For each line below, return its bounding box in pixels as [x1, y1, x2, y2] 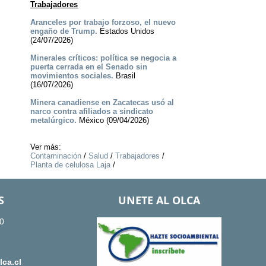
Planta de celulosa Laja [30, 160, 110, 170]
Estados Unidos [97, 27, 154, 36]
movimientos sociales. [30, 71, 113, 81]
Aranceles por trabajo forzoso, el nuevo [30, 18, 176, 27]
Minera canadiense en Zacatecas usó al [30, 98, 174, 107]
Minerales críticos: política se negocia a [30, 53, 176, 63]
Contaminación [30, 151, 81, 161]
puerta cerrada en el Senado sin [30, 62, 147, 72]
